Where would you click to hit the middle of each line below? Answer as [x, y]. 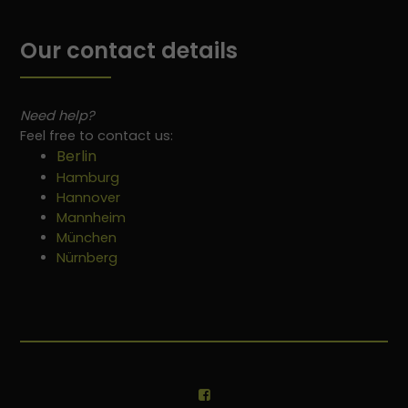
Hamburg [88, 178]
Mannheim [92, 218]
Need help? [60, 116]
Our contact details [129, 51]
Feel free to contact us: [97, 136]
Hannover [89, 198]
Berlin [77, 157]
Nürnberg [87, 258]
